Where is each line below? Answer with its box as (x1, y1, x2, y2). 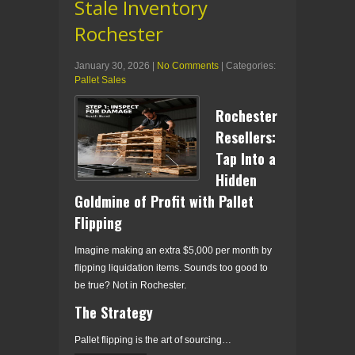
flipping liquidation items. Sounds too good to (74, 261, 268, 273)
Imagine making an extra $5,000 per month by (74, 244, 272, 256)
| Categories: (221, 59, 276, 71)
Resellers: (216, 126, 276, 147)
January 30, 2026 (74, 59, 150, 71)
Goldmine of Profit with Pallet (74, 190, 254, 212)
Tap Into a (216, 147, 276, 169)
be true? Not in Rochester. (74, 279, 186, 291)
